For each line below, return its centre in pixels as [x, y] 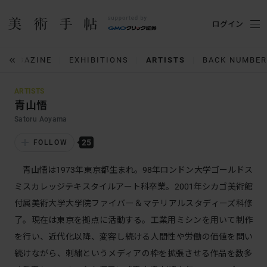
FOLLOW [50, 142]
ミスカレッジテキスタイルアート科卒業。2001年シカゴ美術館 [133, 187]
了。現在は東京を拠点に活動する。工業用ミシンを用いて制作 [133, 220]
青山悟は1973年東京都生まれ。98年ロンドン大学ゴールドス [133, 170]
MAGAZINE [28, 60]
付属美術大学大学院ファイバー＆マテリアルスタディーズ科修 [133, 203]
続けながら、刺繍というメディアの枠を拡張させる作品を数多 [133, 253]
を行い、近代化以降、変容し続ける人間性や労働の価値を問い [133, 237]
